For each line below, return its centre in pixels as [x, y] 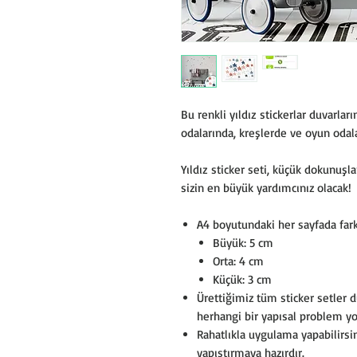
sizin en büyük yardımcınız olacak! [266, 188]
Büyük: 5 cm [243, 243]
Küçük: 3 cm [242, 279]
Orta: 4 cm [238, 261]
